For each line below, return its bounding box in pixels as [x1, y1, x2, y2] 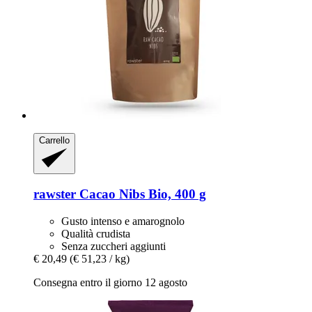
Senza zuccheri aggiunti [61, 240, 166, 253]
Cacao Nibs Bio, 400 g [76, 187, 206, 202]
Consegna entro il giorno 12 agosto [33, 276, 187, 289]
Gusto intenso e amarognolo [61, 215, 185, 228]
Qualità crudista [61, 228, 130, 240]
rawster [33, 187, 76, 202]
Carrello [39, 135, 70, 146]
